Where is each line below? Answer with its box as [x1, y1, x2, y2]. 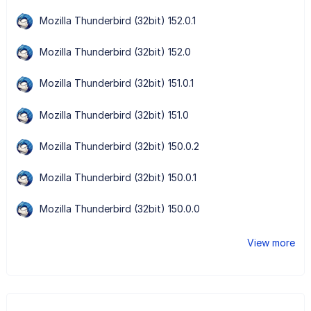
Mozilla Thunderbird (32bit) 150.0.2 [39, 140, 199, 152]
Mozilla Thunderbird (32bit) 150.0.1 [39, 171, 196, 183]
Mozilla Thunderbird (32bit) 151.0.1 [39, 77, 194, 90]
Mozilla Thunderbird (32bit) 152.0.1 [39, 15, 196, 27]
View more [247, 237, 296, 249]
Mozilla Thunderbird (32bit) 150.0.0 [39, 203, 200, 215]
